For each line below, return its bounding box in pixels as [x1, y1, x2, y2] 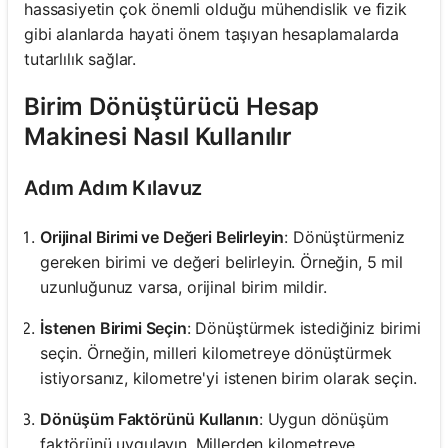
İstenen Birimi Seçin [40, 317, 187, 338]
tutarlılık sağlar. [24, 48, 137, 69]
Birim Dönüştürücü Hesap [24, 91, 320, 121]
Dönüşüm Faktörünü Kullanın [40, 408, 259, 429]
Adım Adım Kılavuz [24, 175, 203, 200]
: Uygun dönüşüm [258, 408, 389, 429]
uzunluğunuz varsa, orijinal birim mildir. [40, 276, 327, 297]
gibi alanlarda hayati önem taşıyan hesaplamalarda [24, 23, 400, 44]
